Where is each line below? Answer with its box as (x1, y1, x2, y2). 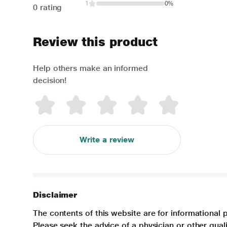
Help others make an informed (33, 63, 148, 73)
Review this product (33, 34, 158, 49)
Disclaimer (33, 190, 78, 200)
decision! (33, 75, 67, 85)
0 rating (33, 3, 62, 12)
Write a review (79, 135, 134, 144)
